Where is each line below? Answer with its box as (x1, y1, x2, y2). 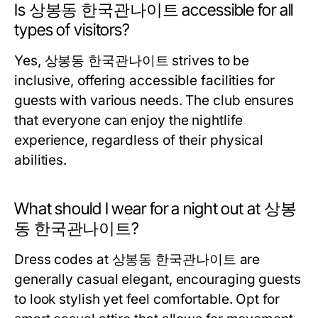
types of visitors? (14, 20, 130, 40)
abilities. (14, 152, 67, 168)
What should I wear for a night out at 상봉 (14, 199, 297, 219)
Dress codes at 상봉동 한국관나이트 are (14, 251, 261, 268)
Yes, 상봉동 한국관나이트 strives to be (14, 53, 250, 69)
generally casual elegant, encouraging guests (14, 271, 301, 287)
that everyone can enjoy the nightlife (14, 112, 243, 128)
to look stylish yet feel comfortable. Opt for (14, 291, 280, 307)
